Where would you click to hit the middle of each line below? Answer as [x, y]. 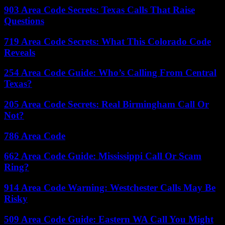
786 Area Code [35, 136]
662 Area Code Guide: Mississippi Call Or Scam [103, 156]
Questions [24, 21]
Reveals [20, 52]
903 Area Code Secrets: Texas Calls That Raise [99, 10]
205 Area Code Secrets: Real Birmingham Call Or [106, 104]
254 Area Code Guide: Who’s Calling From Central [110, 73]
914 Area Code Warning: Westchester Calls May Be [110, 188]
